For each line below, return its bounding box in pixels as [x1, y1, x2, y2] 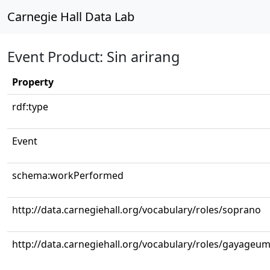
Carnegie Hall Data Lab [7, 8, 134, 25]
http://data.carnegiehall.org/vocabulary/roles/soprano [12, 203, 261, 216]
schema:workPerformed [12, 169, 124, 182]
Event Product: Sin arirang [7, 47, 180, 66]
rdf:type [12, 100, 48, 113]
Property [12, 75, 54, 89]
